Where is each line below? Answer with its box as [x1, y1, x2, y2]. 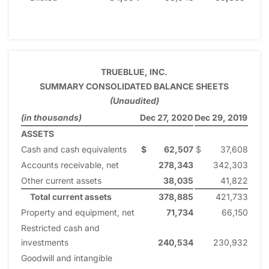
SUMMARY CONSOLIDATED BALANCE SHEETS [40, 80, 229, 91]
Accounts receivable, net [21, 159, 119, 170]
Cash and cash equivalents [21, 144, 127, 154]
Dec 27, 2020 [140, 112, 193, 122]
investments [21, 237, 68, 247]
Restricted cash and [21, 222, 100, 233]
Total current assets [30, 191, 112, 202]
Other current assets [21, 175, 101, 186]
